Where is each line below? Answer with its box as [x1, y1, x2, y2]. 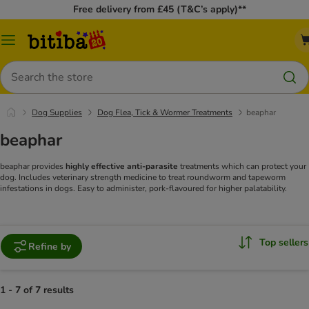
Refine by [28, 239, 71, 253]
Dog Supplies [32, 107, 82, 118]
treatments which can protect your [178, 161, 306, 172]
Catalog [8, 38, 41, 52]
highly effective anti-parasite [66, 161, 178, 172]
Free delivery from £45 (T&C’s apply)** [73, 3, 246, 16]
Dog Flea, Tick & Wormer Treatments [97, 107, 232, 118]
